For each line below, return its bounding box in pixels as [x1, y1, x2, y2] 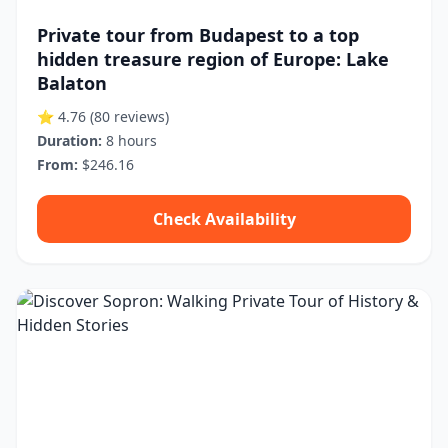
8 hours [102, 131, 157, 150]
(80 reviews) [90, 107, 169, 126]
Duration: [37, 131, 102, 150]
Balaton [37, 71, 107, 95]
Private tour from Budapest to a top [37, 23, 359, 47]
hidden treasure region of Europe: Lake [37, 47, 389, 71]
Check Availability [152, 208, 296, 230]
